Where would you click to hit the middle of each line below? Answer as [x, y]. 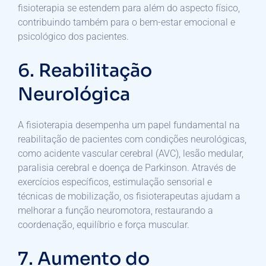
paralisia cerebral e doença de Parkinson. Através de [127, 167]
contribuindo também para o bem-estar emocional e [126, 22]
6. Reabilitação [85, 70]
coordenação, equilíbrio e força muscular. [104, 224]
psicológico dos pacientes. [73, 36]
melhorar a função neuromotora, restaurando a [115, 210]
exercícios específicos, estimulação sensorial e [115, 182]
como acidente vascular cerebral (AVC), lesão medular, [131, 153]
